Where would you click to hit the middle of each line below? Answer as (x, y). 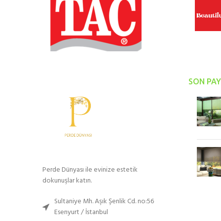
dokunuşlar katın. (67, 181)
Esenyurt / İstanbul (81, 212)
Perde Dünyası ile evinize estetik (90, 170)
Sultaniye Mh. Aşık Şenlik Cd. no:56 (104, 201)
